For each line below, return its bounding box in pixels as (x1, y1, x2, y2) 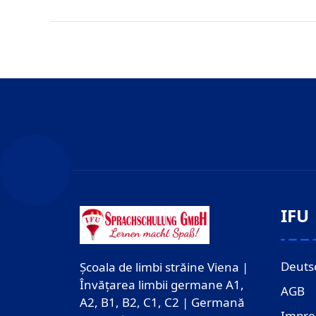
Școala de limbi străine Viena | (79, 258, 248, 275)
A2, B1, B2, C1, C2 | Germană (79, 293, 245, 310)
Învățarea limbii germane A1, (79, 276, 244, 293)
